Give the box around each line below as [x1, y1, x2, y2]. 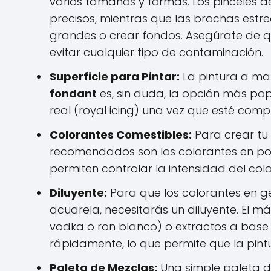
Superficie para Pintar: [50, 69, 180, 84]
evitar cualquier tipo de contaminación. [50, 45, 263, 60]
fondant [50, 86, 97, 101]
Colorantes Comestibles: [50, 127, 192, 142]
